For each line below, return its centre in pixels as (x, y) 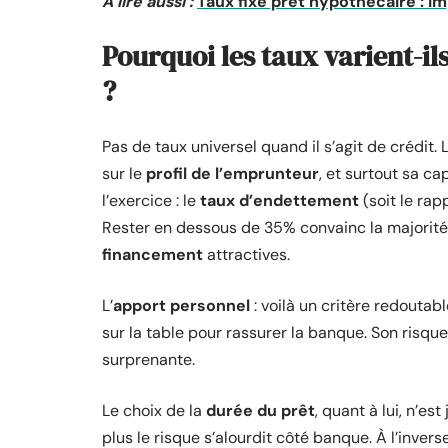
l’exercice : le (151, 200)
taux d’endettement (279, 200)
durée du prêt (260, 410)
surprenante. (148, 359)
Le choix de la (154, 410)
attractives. (246, 254)
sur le (124, 173)
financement (152, 254)
